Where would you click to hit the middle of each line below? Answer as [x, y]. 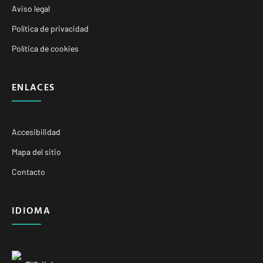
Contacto [28, 171]
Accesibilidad [36, 131]
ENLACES [33, 87]
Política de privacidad [50, 28]
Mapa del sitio [36, 151]
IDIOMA [31, 210]
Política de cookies [45, 48]
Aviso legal [31, 8]
